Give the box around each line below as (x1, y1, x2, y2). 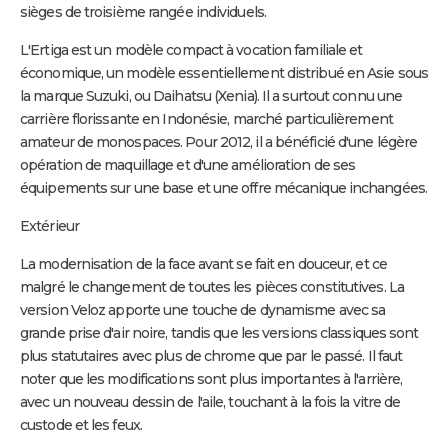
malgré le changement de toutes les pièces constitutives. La (20, 277, 404, 296)
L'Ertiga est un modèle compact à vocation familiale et (20, 40, 363, 59)
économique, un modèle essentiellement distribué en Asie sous (20, 63, 429, 82)
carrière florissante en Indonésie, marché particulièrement (20, 109, 393, 128)
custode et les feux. (20, 415, 142, 434)
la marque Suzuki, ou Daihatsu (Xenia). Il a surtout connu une (20, 86, 403, 105)
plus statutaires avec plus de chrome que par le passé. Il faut (20, 346, 403, 365)
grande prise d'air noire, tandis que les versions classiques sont (20, 323, 419, 342)
